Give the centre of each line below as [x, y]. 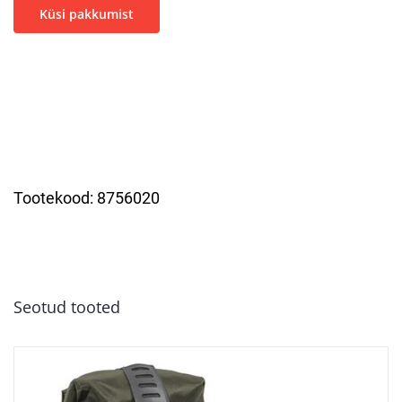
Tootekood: [55, 197]
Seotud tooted [67, 306]
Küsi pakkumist [87, 13]
